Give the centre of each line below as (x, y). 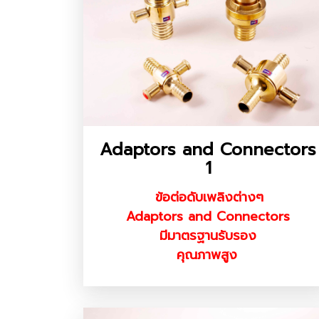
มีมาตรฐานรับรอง (208, 236)
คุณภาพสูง (206, 255)
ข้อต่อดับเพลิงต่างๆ (209, 198)
